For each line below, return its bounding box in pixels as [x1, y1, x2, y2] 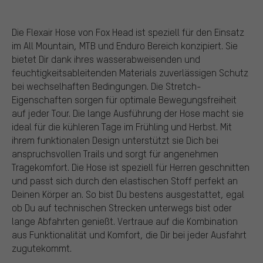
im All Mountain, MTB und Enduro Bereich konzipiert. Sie [12, 39, 238, 52]
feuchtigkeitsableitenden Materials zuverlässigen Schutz [12, 66, 248, 79]
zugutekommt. [12, 241, 72, 254]
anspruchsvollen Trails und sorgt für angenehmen [12, 147, 218, 160]
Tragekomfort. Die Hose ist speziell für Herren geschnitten [12, 160, 249, 173]
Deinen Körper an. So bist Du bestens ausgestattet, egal [12, 187, 244, 200]
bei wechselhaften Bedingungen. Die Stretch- [12, 79, 201, 92]
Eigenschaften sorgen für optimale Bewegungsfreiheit [12, 93, 237, 106]
